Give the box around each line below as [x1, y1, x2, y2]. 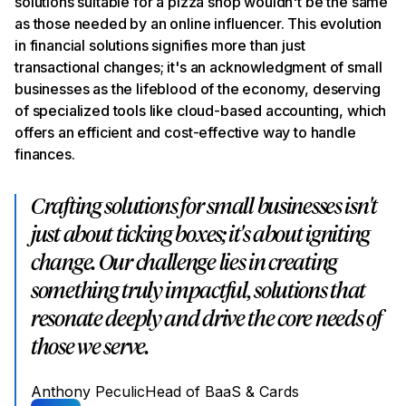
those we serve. [31, 336, 149, 359]
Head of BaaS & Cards [145, 382, 299, 401]
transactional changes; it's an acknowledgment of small [14, 57, 382, 76]
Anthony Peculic [31, 382, 145, 401]
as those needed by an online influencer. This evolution [14, 14, 382, 33]
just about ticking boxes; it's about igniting [31, 224, 370, 246]
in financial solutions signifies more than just [14, 35, 305, 54]
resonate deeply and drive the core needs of [31, 308, 382, 331]
